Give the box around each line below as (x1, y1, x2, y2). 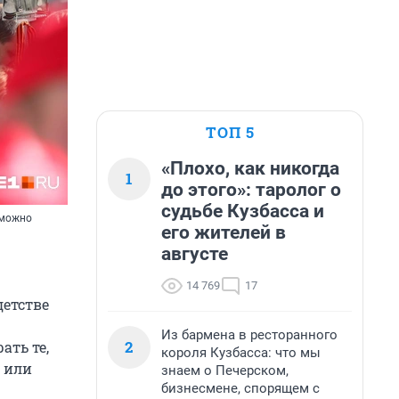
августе (161, 243, 228, 265)
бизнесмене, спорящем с (161, 380, 320, 396)
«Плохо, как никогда (161, 158, 339, 179)
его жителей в (161, 222, 286, 243)
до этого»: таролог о (161, 179, 341, 200)
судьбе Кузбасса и (161, 200, 324, 222)
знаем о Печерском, (161, 362, 289, 379)
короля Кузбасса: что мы (161, 345, 321, 361)
